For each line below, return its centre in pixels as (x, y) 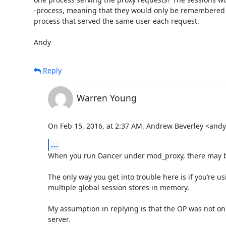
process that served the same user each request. (116, 21)
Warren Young (106, 98)
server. (59, 219)
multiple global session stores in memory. (118, 187)
